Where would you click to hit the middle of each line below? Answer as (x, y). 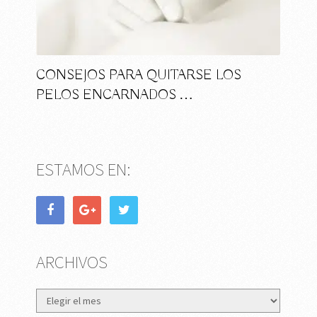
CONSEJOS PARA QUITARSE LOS (139, 76)
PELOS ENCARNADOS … (115, 96)
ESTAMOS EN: (84, 169)
